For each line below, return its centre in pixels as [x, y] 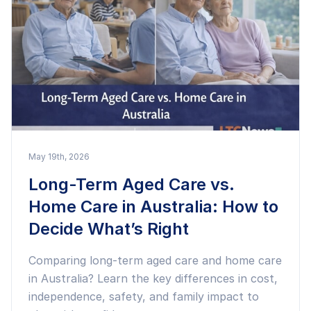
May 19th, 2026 [59, 157]
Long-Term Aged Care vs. [132, 184]
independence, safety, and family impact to [144, 296]
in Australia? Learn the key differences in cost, [153, 278]
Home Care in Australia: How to [153, 207]
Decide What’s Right [109, 229]
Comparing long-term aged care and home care [155, 260]
